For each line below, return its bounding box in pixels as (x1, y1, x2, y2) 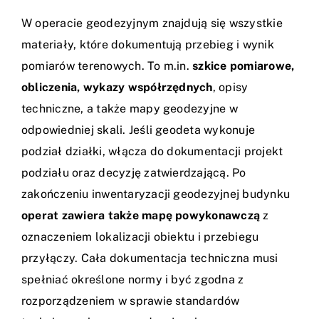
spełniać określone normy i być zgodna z (21, 273, 244, 287)
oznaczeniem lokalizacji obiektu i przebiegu (21, 230, 259, 244)
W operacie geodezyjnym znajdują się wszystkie (21, 16, 283, 31)
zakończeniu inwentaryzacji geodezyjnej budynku (21, 187, 291, 202)
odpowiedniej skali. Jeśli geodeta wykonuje (21, 123, 256, 137)
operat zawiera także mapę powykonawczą (21, 209, 261, 223)
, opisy (212, 80, 249, 95)
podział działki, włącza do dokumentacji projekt (21, 145, 283, 159)
